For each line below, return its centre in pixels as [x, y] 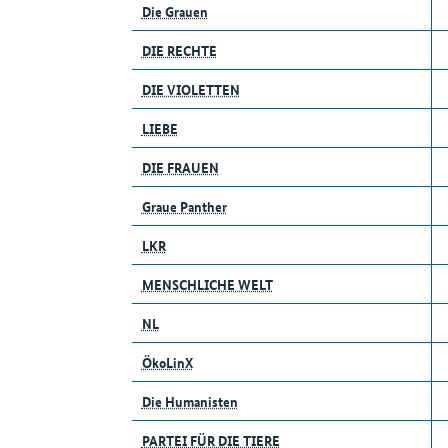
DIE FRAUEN [180, 167]
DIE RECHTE [179, 50]
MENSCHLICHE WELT [207, 284]
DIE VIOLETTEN [190, 89]
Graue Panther [184, 206]
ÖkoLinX [167, 362]
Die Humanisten [189, 401]
